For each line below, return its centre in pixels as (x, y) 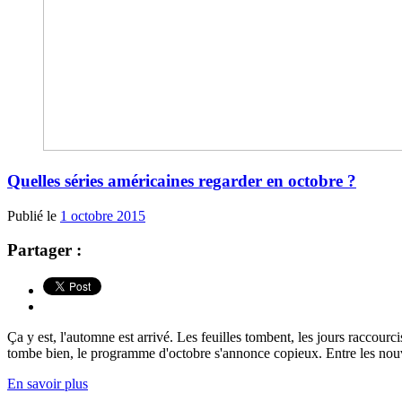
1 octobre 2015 (103, 215)
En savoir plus (48, 384)
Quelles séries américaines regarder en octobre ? (182, 181)
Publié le (34, 215)
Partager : (44, 250)
